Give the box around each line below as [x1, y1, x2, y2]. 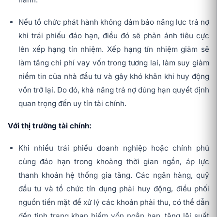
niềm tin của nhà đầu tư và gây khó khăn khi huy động [18, 72, 209, 81]
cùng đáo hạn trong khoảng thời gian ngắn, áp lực [18, 157, 209, 167]
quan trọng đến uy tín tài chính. [18, 99, 126, 108]
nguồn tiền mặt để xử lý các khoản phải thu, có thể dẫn [18, 198, 209, 207]
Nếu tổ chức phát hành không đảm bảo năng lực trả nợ [18, 17, 209, 27]
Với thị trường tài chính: [8, 121, 92, 131]
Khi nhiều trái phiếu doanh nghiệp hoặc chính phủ [18, 143, 209, 153]
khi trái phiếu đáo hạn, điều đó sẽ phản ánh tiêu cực [18, 31, 209, 41]
